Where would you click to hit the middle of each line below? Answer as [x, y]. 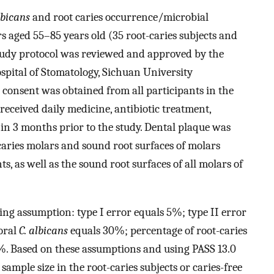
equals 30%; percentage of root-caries [157, 231]
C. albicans [43, 231]
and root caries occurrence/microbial [119, 17]
